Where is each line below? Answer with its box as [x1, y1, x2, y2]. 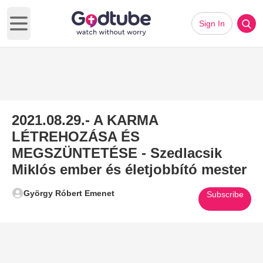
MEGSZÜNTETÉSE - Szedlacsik [12, 145, 222, 161]
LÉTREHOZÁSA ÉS [12, 129, 140, 144]
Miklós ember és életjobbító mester [12, 161, 247, 177]
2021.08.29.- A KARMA [12, 112, 158, 128]
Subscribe [206, 190, 244, 199]
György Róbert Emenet [23, 188, 114, 198]
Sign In [199, 19, 225, 28]
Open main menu [18, 24, 90, 35]
